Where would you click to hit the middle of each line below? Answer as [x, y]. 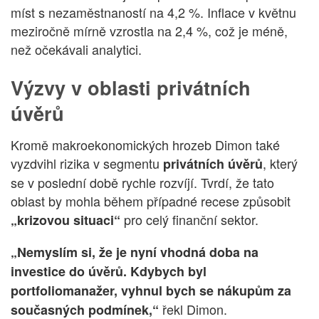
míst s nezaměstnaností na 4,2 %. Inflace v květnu [153, 12]
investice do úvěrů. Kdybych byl [109, 272]
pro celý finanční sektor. [189, 220]
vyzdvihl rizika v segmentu [87, 163]
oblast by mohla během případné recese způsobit [151, 201]
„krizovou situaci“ [66, 220]
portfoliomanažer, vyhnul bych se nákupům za [151, 291]
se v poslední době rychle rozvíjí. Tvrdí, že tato [142, 183]
